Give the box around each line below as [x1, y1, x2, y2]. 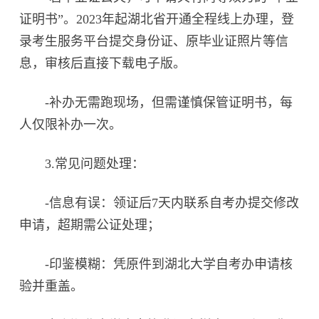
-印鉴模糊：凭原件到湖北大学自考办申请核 [19, 256, 293, 271]
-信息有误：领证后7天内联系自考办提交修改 [19, 195, 300, 210]
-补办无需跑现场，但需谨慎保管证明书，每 [19, 95, 293, 110]
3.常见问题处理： [19, 156, 145, 171]
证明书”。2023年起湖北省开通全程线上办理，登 [19, 12, 295, 27]
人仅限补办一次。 [19, 117, 122, 132]
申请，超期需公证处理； [19, 217, 161, 232]
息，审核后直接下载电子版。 [19, 56, 187, 71]
